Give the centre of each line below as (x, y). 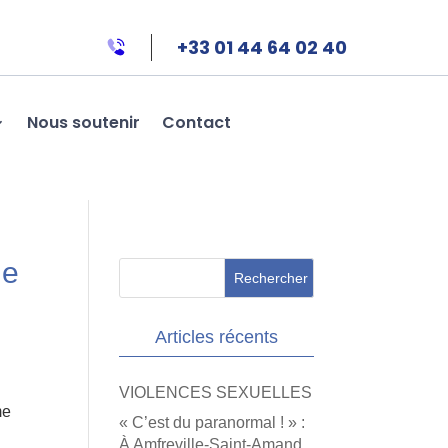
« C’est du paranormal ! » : (212, 422)
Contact (196, 122)
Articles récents (216, 337)
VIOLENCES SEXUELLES (216, 392)
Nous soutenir (83, 122)
